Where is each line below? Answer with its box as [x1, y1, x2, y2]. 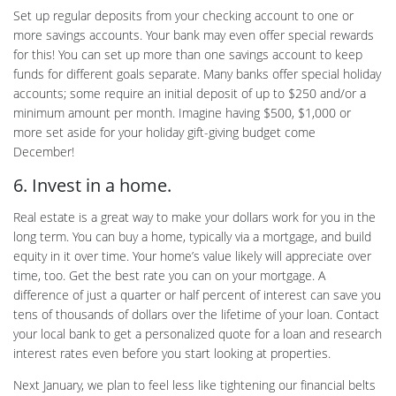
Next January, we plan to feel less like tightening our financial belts [13, 377, 376, 394]
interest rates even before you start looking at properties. [13, 345, 331, 362]
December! [13, 143, 78, 161]
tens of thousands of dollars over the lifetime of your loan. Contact [13, 306, 379, 324]
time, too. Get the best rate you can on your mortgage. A [13, 267, 325, 285]
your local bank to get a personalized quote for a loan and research [13, 325, 382, 343]
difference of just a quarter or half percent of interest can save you [13, 286, 381, 304]
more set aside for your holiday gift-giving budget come [13, 124, 316, 141]
